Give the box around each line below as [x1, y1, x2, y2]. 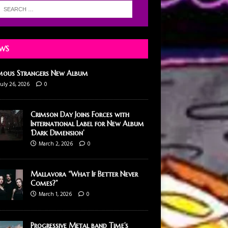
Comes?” [30, 178, 58, 188]
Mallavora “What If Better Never [30, 169, 138, 179]
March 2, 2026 [38, 139, 73, 149]
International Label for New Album [30, 119, 144, 128]
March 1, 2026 [38, 189, 72, 199]
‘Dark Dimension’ [30, 128, 84, 137]
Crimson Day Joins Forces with [30, 109, 129, 119]
